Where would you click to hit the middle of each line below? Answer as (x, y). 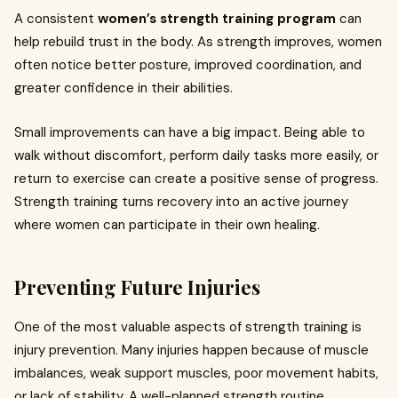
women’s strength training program (217, 19)
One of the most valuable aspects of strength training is (188, 327)
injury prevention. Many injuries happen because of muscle (191, 350)
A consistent (56, 19)
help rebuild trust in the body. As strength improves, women (198, 42)
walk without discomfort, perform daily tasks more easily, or (196, 155)
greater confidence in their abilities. (123, 88)
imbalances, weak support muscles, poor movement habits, (196, 373)
